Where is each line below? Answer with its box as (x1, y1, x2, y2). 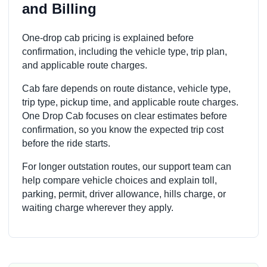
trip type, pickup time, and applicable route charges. (22, 97, 238, 107)
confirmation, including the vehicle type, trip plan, (22, 46, 227, 57)
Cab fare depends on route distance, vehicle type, (22, 83, 231, 94)
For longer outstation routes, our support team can (22, 161, 231, 172)
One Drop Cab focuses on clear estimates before (22, 110, 227, 121)
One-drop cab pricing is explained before (22, 32, 194, 43)
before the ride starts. (22, 138, 110, 148)
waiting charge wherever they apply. (22, 202, 173, 213)
